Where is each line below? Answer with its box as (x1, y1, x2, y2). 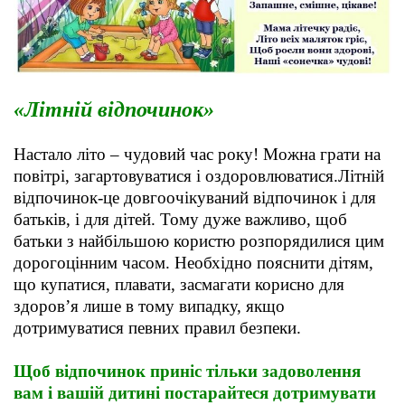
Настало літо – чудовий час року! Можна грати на (14, 145, 381, 165)
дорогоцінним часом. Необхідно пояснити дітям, (14, 253, 373, 273)
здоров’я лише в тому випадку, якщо (14, 297, 285, 316)
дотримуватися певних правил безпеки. (14, 318, 301, 338)
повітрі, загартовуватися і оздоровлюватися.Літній (14, 166, 384, 186)
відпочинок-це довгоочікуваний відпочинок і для (14, 188, 376, 208)
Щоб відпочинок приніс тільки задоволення (14, 362, 361, 381)
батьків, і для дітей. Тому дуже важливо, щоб (14, 210, 347, 230)
